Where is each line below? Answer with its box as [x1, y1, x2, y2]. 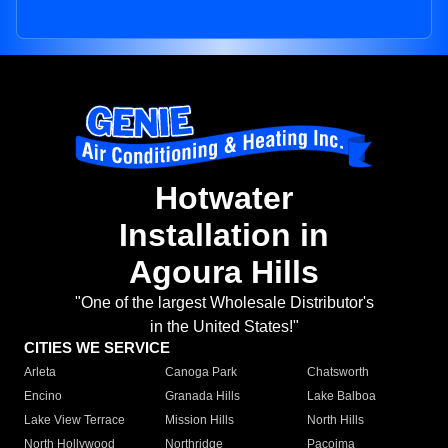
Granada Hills [165, 389, 241, 404]
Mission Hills [165, 413, 235, 428]
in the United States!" [149, 318, 299, 336]
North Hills [306, 413, 364, 428]
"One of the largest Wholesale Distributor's [74, 294, 374, 312]
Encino [24, 389, 62, 404]
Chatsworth [306, 365, 369, 380]
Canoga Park [165, 365, 238, 380]
